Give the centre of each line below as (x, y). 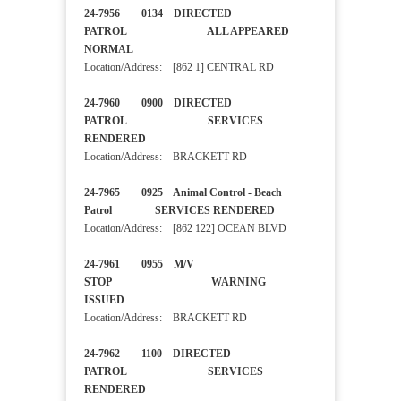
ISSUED (122, 300)
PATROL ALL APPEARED (187, 32)
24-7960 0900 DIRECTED (158, 103)
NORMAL (141, 50)
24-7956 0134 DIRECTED (158, 14)
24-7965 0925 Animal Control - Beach (183, 193)
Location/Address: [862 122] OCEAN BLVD (185, 229)
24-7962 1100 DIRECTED (158, 354)
